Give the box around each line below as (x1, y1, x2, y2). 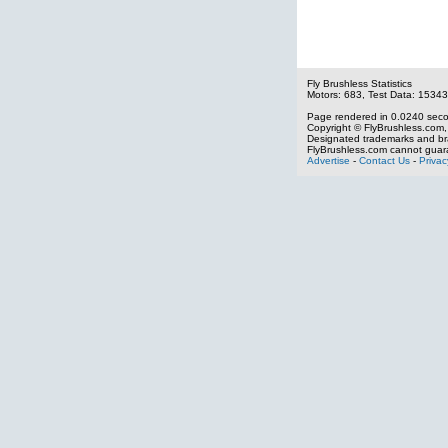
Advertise (307, 155, 350, 166)
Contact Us (359, 155, 410, 166)
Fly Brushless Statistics (307, 78, 412, 89)
